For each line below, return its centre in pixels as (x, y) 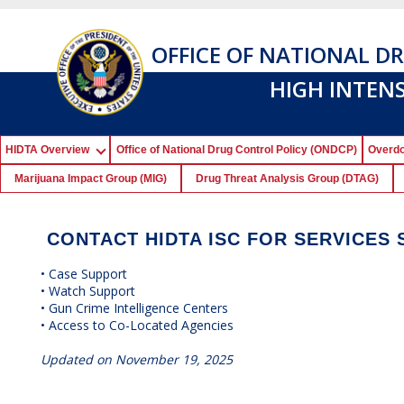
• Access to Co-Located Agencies (137, 325)
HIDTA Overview (52, 149)
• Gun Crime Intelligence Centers (134, 308)
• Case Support (84, 274)
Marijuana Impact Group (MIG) (90, 178)
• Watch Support (88, 291)
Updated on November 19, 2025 (137, 359)
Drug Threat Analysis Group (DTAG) (287, 178)
